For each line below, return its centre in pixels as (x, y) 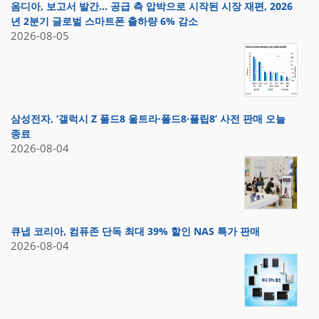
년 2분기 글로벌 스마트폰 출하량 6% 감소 (104, 21)
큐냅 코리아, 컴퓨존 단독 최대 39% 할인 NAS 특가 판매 (135, 231)
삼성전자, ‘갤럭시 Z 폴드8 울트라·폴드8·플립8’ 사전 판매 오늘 (148, 119)
